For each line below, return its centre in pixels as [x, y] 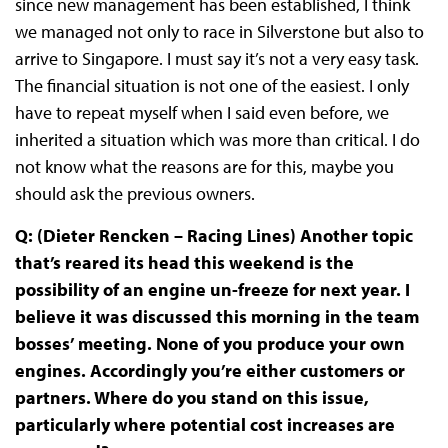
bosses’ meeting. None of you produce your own [209, 344]
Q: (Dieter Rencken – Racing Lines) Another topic [213, 236]
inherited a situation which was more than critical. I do [217, 140]
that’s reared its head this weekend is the [184, 263]
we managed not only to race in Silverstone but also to [219, 32]
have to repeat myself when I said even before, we [201, 113]
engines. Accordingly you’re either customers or [209, 371]
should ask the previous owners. [136, 194]
